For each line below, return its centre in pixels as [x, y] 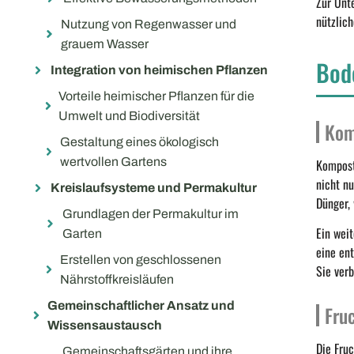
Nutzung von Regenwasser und [148, 24]
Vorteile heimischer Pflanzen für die [156, 96]
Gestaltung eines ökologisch [140, 142]
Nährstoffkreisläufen [117, 280]
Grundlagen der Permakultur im [151, 214]
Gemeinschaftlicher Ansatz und [141, 306]
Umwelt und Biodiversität [129, 116]
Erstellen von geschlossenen [141, 260]
